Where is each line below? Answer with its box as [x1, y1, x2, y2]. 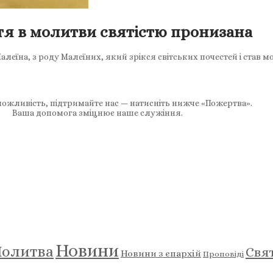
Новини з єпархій [121, 248, 201, 260]
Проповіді [203, 249, 244, 259]
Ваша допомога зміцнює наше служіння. [12, 108, 183, 118]
